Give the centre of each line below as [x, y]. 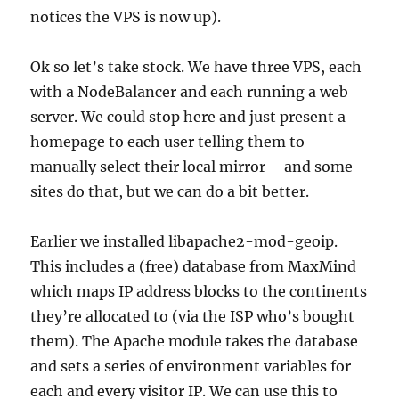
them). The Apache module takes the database [195, 341]
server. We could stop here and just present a [188, 117]
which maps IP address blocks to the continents [199, 291]
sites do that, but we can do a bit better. [170, 191]
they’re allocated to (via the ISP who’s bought [193, 316]
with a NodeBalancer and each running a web [190, 92]
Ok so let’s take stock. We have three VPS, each [196, 67]
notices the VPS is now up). [126, 17]
